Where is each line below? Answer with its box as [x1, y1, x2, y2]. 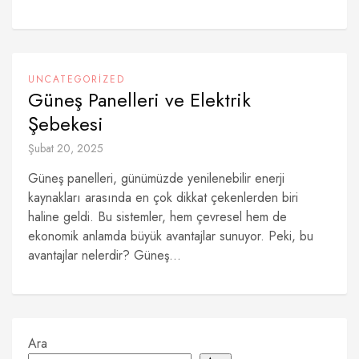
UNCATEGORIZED [28, 72, 125, 87]
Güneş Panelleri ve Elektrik [28, 86, 251, 114]
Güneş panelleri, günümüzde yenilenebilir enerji [28, 169, 284, 188]
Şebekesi [28, 110, 103, 138]
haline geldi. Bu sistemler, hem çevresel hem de [28, 208, 287, 226]
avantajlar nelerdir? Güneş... [28, 246, 181, 264]
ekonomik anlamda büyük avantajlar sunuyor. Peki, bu [28, 227, 313, 245]
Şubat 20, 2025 [28, 140, 103, 156]
